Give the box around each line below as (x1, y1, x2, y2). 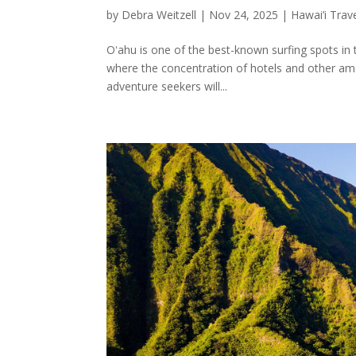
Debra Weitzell (122, 7, 197, 23)
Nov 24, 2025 (209, 7, 279, 23)
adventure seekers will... (106, 79, 228, 95)
